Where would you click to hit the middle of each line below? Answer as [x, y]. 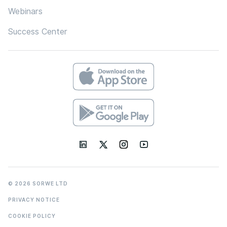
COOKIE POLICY [32, 216]
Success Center [38, 32]
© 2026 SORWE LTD [38, 184]
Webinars [25, 12]
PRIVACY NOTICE [34, 200]
